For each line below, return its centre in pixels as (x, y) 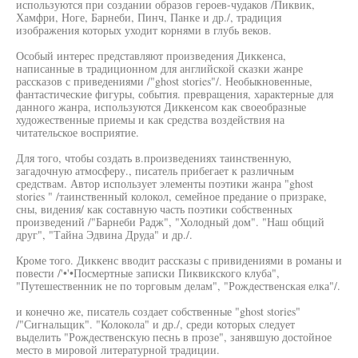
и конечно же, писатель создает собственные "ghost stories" (158, 311)
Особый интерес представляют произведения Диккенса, (151, 56)
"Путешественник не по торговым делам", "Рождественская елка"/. (178, 286)
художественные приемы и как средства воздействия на (150, 119)
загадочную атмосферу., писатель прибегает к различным (155, 171)
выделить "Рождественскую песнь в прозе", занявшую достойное (174, 337)
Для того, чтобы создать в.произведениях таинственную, (154, 158)
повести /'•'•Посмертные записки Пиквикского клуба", (148, 273)
